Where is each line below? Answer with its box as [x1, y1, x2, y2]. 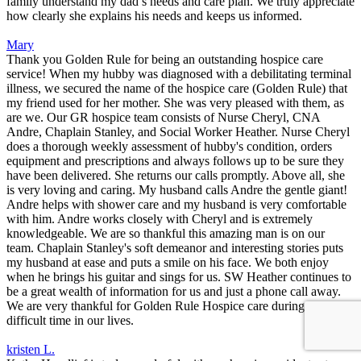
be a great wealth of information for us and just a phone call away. [6, 284, 341, 299]
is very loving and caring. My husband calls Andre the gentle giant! [6, 183, 347, 197]
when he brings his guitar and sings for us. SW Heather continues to [6, 270, 351, 284]
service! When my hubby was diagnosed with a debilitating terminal [6, 67, 351, 81]
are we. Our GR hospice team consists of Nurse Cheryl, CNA [6, 110, 320, 125]
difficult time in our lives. [6, 313, 134, 328]
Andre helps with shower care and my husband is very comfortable [6, 197, 346, 212]
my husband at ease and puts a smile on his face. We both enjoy [6, 255, 329, 270]
